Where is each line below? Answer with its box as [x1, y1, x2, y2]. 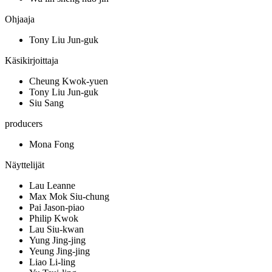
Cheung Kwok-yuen [29, 76, 108, 87]
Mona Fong [29, 139, 74, 150]
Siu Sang [29, 98, 64, 109]
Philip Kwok [29, 213, 78, 224]
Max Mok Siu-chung [29, 191, 109, 202]
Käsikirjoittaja [5, 55, 58, 66]
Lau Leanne [29, 180, 75, 191]
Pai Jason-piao [29, 202, 84, 213]
